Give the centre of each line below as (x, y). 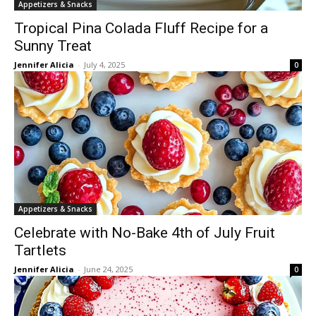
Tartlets (40, 250)
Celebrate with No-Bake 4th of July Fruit (145, 233)
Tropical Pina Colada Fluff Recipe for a (141, 28)
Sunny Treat (53, 46)
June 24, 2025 (108, 269)
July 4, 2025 (104, 65)
